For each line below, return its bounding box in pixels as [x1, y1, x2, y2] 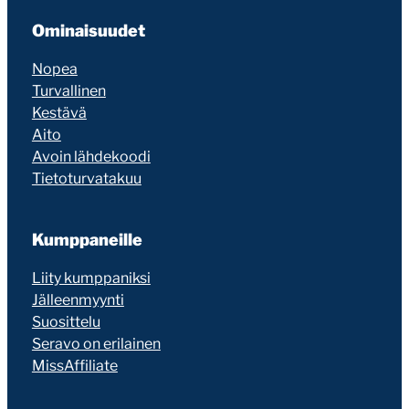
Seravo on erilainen [31, 334, 161, 352]
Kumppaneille [31, 229, 142, 249]
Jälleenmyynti [31, 290, 124, 309]
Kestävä [31, 103, 87, 121]
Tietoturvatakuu [31, 169, 142, 187]
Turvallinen [31, 81, 106, 100]
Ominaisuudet [31, 20, 145, 40]
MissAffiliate [31, 356, 118, 374]
